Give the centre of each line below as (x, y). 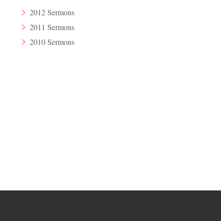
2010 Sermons (52, 42)
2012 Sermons (52, 12)
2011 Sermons (52, 27)
